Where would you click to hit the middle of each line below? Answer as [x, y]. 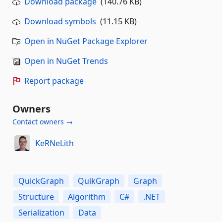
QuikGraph [99, 181]
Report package [54, 81]
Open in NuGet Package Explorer [86, 41]
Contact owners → [43, 121]
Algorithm [87, 196]
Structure [36, 196]
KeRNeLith [54, 143]
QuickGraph [41, 181]
